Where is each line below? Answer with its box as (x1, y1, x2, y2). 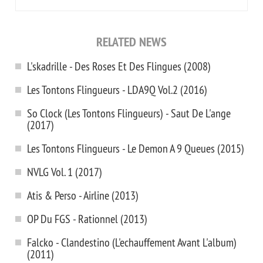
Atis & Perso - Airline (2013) (27, 188, 139, 203)
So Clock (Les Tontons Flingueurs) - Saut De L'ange (27, 106, 231, 120)
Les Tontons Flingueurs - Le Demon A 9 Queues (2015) (27, 141, 244, 156)
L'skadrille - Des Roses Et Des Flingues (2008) (27, 59, 211, 73)
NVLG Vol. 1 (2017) (27, 164, 102, 179)
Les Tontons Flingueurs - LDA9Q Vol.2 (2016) (27, 82, 207, 97)
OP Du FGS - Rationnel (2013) (27, 211, 147, 226)
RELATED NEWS (96, 33, 167, 50)
